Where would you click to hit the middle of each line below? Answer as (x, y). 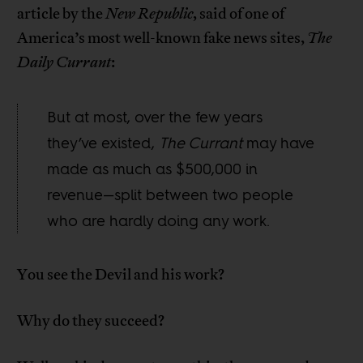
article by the (62, 14)
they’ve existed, (103, 143)
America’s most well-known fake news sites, (162, 38)
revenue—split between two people (171, 195)
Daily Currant (64, 63)
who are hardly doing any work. (159, 221)
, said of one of (239, 14)
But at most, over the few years (155, 117)
